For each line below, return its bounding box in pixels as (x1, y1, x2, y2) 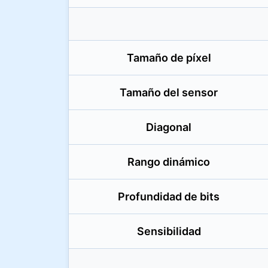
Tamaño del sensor (120, 86, 218, 99)
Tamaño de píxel (126, 51, 211, 64)
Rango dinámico (127, 156, 210, 168)
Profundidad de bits (118, 190, 220, 203)
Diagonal (146, 121, 191, 133)
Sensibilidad (136, 225, 201, 237)
